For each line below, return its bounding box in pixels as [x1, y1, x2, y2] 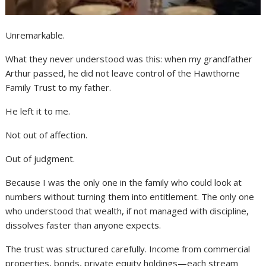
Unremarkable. [5, 28, 65, 41]
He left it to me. [5, 104, 71, 117]
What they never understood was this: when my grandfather [5, 52, 253, 65]
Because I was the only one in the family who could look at [5, 176, 242, 188]
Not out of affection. [5, 128, 88, 141]
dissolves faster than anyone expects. [5, 218, 161, 231]
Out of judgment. [5, 152, 75, 164]
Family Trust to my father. [5, 81, 112, 93]
